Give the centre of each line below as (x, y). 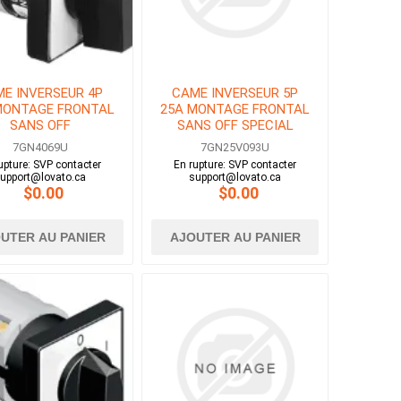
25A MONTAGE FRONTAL (235, 110)
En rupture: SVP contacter (235, 165)
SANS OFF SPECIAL (235, 126)
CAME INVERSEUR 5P (235, 94)
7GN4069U (40, 148)
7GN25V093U (235, 148)
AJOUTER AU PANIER (235, 238)
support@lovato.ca (235, 178)
